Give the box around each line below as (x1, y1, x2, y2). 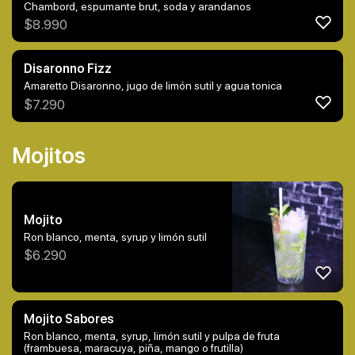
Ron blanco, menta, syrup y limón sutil (24, 230, 207, 243)
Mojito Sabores (24, 311, 114, 326)
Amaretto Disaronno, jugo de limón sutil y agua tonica (24, 79, 282, 93)
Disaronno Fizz (24, 61, 112, 77)
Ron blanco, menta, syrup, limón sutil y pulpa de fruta (24, 329, 280, 342)
